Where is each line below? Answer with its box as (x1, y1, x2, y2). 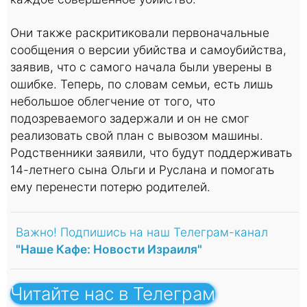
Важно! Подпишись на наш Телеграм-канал (16, 225, 268, 240)
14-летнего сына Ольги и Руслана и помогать (10, 162, 274, 177)
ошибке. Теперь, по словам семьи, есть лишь (10, 77, 273, 92)
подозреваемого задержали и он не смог (10, 111, 249, 126)
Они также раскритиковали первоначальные (10, 25, 269, 40)
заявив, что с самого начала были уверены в (10, 60, 272, 75)
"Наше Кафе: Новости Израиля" (16, 242, 202, 257)
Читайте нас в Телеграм (10, 283, 215, 305)
